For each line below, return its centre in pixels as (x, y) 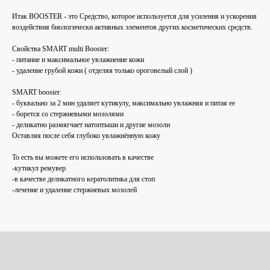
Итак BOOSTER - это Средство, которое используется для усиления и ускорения (134, 16)
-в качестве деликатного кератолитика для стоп (83, 179)
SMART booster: (37, 92)
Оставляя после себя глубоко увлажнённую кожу (86, 135)
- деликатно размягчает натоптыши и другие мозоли (91, 124)
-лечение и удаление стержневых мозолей (74, 190)
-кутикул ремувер (39, 168)
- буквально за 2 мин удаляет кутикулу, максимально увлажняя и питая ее (124, 103)
